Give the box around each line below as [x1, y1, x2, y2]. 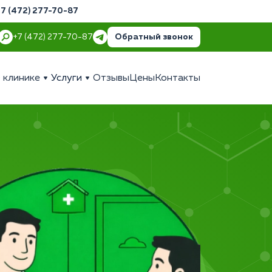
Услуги [51, 73, 82, 83]
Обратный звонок [115, 33, 193, 41]
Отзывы [93, 73, 129, 83]
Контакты [155, 73, 200, 83]
